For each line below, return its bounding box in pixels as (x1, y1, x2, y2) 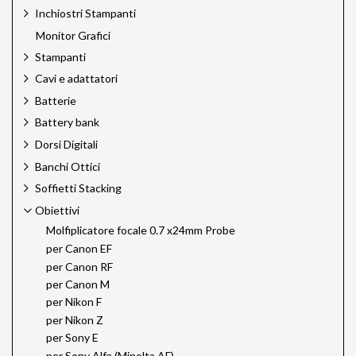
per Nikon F (46, 295, 102, 309)
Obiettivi (35, 203, 79, 217)
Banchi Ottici (35, 159, 100, 173)
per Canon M (46, 277, 110, 291)
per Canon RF (46, 259, 113, 273)
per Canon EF (46, 242, 112, 256)
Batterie (35, 93, 76, 107)
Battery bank (35, 115, 99, 130)
